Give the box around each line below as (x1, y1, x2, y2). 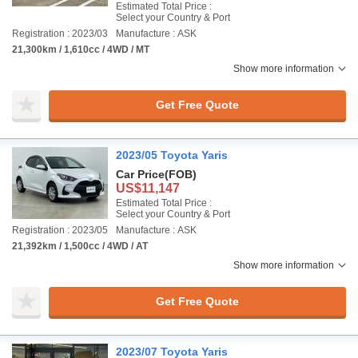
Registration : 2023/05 (12, 225, 108, 236)
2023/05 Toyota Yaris (116, 149, 228, 161)
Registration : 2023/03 (12, 28, 108, 39)
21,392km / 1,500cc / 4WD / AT (12, 241, 148, 252)
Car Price (116, 168, 165, 181)
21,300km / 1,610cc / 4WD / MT (12, 44, 149, 55)
